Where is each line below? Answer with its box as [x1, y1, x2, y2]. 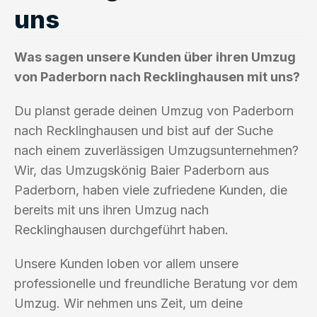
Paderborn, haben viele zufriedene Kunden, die [14, 182, 287, 197]
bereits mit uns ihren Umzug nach [14, 202, 209, 217]
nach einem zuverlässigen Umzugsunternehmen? [14, 142, 299, 158]
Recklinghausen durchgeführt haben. [14, 221, 229, 237]
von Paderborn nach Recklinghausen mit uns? [14, 69, 300, 84]
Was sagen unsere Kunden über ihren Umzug [14, 49, 296, 64]
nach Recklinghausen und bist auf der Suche [14, 122, 273, 138]
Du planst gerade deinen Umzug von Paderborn [14, 103, 294, 118]
